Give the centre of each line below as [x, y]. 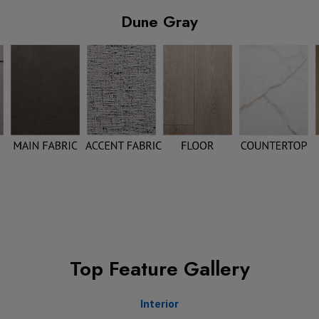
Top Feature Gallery [159, 269]
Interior [159, 304]
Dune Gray [159, 22]
